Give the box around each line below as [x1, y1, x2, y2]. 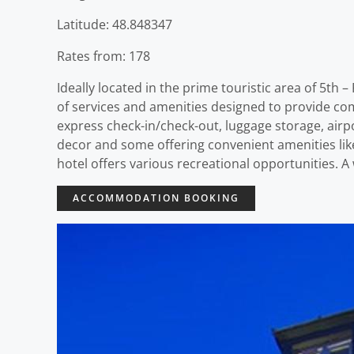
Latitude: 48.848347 [57, 16, 172, 33]
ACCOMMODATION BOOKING [73, 191, 239, 205]
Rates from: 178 [57, 47, 150, 65]
